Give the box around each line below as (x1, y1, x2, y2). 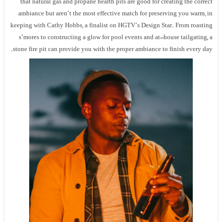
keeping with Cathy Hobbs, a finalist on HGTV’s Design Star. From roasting (10, 23, 213, 29)
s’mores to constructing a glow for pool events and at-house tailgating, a (19, 35, 213, 41)
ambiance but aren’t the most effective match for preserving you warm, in (18, 11, 213, 17)
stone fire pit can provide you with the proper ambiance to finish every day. (13, 47, 213, 53)
